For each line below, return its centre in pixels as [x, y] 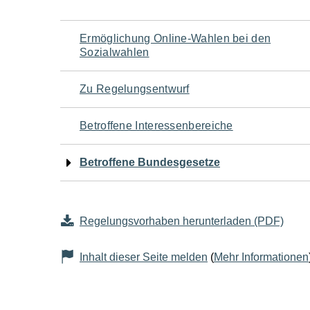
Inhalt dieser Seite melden [144, 257]
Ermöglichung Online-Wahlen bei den [175, 38]
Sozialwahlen [115, 52]
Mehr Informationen [261, 257]
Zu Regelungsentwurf [135, 89]
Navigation [120, 37]
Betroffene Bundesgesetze [150, 162]
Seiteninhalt [127, 140]
